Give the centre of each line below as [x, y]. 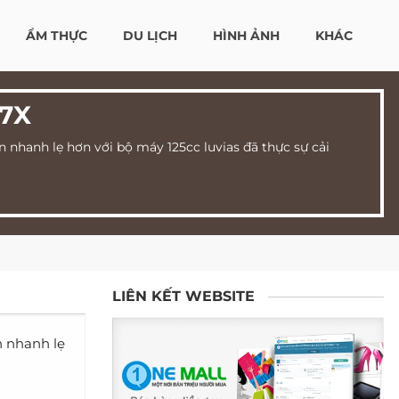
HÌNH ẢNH [246, 36]
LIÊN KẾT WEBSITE [183, 296]
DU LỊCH [150, 36]
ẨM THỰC [57, 36]
